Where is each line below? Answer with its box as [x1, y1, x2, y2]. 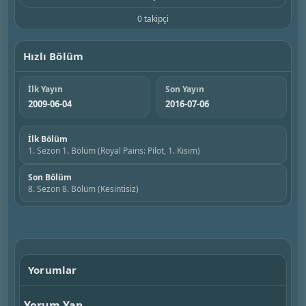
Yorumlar [28, 263, 77, 277]
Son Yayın [165, 83, 204, 95]
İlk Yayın [28, 83, 63, 95]
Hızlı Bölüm [23, 49, 84, 63]
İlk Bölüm [28, 133, 68, 145]
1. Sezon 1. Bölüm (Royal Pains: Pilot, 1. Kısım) [28, 145, 200, 156]
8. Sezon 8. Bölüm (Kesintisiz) [28, 183, 139, 195]
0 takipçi [137, 13, 169, 25]
